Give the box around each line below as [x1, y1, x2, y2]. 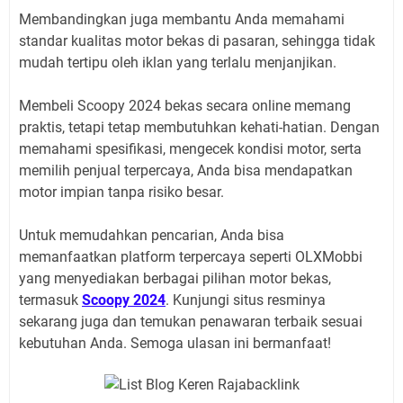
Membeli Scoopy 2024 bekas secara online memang [19, 97, 351, 115]
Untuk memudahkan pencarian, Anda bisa [19, 227, 284, 245]
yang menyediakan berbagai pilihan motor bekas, [19, 270, 331, 288]
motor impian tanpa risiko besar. [19, 184, 224, 201]
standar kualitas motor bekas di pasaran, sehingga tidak [19, 32, 375, 50]
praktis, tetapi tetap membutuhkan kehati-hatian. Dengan [19, 119, 380, 137]
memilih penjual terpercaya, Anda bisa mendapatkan [19, 162, 353, 180]
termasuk [19, 291, 82, 309]
